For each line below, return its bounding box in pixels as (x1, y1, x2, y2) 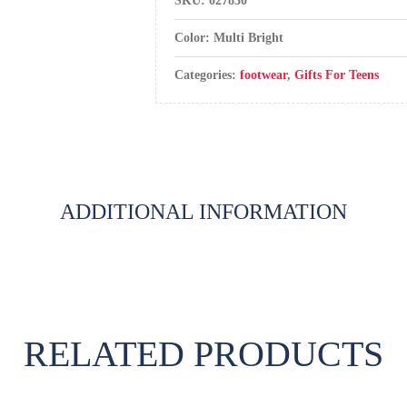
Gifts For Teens (294, 68, 380, 82)
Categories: (174, 68, 241, 82)
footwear (240, 68, 288, 82)
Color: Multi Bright (174, 31, 284, 45)
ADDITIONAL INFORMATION (60, 200, 347, 223)
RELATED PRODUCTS (24, 333, 383, 374)
